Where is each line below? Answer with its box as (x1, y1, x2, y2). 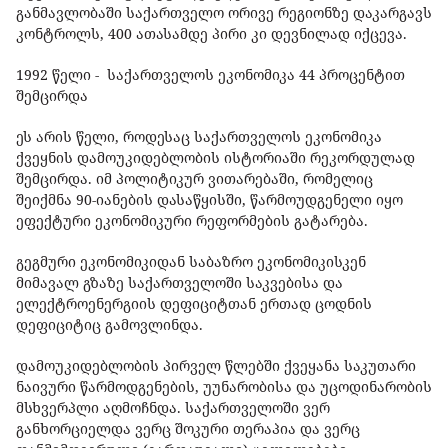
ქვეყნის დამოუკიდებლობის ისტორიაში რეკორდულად (16, 148, 415, 168)
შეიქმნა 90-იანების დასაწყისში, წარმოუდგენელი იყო (16, 190, 403, 210)
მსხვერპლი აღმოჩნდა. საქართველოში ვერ (16, 398, 330, 418)
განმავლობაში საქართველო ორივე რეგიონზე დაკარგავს (16, 3, 432, 23)
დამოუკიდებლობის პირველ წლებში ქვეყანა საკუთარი (16, 356, 416, 376)
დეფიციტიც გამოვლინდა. (16, 315, 207, 335)
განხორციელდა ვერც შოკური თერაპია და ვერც (16, 419, 360, 439)
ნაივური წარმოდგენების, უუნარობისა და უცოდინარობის (16, 377, 432, 397)
